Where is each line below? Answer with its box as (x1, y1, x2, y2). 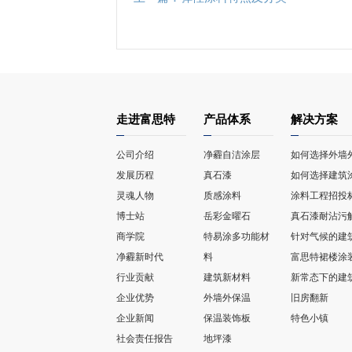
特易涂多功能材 (203, 230, 269, 242)
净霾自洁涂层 (203, 148, 260, 160)
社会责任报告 (115, 332, 173, 344)
